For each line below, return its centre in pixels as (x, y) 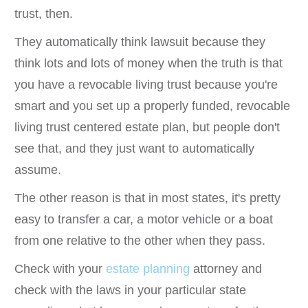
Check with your (60, 269)
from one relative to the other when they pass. (140, 241)
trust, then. (44, 14)
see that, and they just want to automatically (134, 149)
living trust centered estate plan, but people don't (147, 128)
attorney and (226, 269)
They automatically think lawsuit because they (140, 42)
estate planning (148, 269)
